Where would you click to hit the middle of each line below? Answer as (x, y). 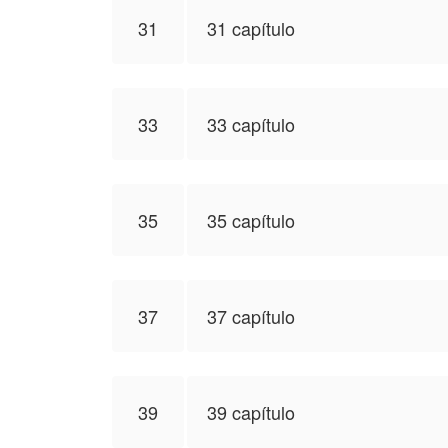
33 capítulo (251, 124)
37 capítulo (251, 316)
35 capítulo (251, 220)
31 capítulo (251, 28)
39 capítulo (251, 412)
